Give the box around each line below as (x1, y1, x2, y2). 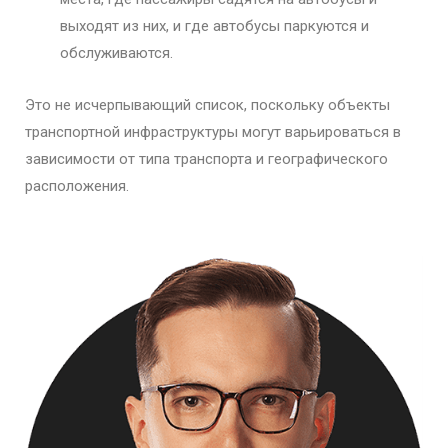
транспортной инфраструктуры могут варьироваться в (25, 122, 401, 141)
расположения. (25, 176, 129, 195)
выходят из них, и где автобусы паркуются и (60, 16, 369, 35)
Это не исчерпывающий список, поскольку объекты (25, 95, 390, 114)
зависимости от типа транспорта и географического (25, 149, 388, 168)
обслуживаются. (60, 43, 173, 62)
